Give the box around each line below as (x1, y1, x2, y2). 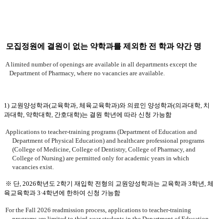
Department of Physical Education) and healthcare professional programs (12, 137, 205, 145)
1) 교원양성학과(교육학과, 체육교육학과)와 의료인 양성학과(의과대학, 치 (4, 102, 210, 109)
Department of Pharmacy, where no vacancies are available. (9, 69, 165, 77)
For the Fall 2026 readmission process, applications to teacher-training (5, 206, 191, 214)
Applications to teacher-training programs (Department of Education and (5, 128, 197, 136)
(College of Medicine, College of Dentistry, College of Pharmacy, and (12, 146, 196, 153)
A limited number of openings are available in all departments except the (5, 61, 197, 68)
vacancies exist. (12, 163, 54, 171)
